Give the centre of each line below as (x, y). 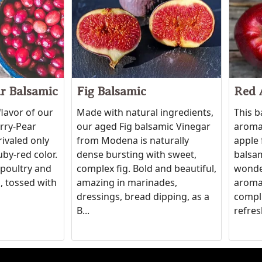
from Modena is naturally (133, 140)
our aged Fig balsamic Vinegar (144, 126)
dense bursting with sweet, (137, 154)
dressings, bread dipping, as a (143, 196)
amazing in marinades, (127, 182)
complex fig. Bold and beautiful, (147, 168)
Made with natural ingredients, (145, 112)
